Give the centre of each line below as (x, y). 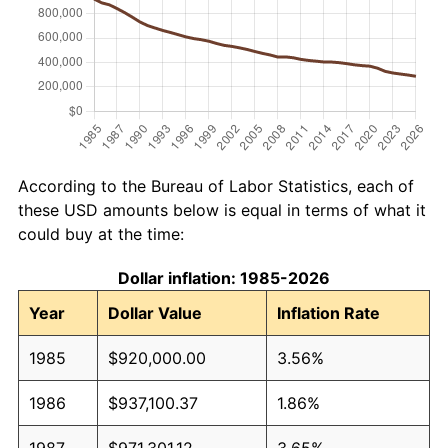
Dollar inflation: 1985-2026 (224, 277)
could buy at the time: (101, 233)
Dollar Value (155, 312)
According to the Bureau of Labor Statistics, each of (216, 185)
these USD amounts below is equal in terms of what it (222, 209)
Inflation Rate (328, 312)
